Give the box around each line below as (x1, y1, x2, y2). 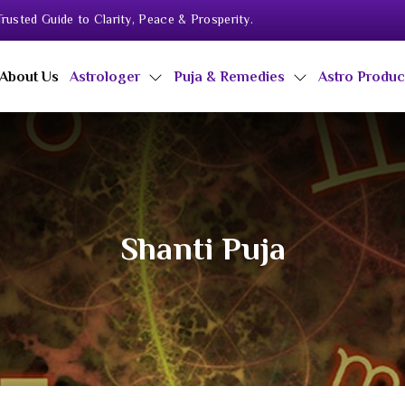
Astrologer (70, 68, 145, 85)
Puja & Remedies (174, 68, 289, 85)
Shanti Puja (119, 231, 286, 268)
